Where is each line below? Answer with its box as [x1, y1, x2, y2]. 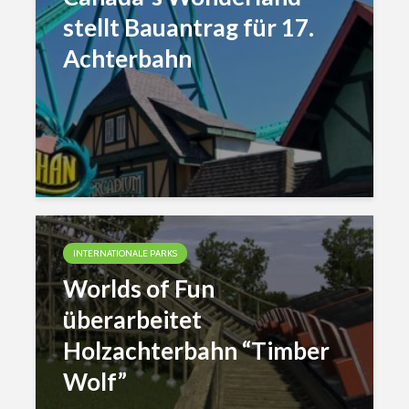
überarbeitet [63, 305, 202, 334]
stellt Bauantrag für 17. [63, 13, 314, 42]
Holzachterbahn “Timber [63, 336, 330, 365]
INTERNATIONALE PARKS [73, 247, 177, 259]
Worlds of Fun [63, 274, 215, 303]
